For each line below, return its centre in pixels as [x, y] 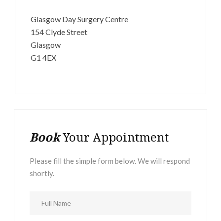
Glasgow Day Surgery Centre [80, 19]
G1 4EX [44, 57]
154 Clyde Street [59, 32]
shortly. [42, 173]
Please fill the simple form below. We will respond [110, 161]
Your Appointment [114, 137]
